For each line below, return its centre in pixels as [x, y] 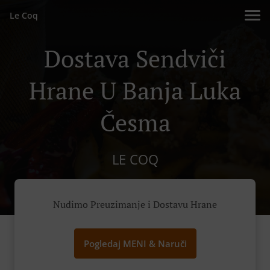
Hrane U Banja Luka [135, 90]
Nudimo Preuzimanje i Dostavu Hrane [135, 205]
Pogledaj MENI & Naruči [135, 244]
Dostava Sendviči [135, 58]
